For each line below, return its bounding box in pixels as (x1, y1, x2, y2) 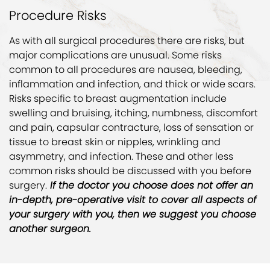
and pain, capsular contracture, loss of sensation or (9, 120, 254, 134)
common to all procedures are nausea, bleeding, (9, 62, 242, 77)
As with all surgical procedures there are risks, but (9, 33, 245, 48)
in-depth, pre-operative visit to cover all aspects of (9, 192, 256, 207)
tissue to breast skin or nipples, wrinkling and (9, 134, 221, 149)
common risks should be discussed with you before (9, 163, 251, 178)
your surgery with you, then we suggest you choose (9, 207, 256, 221)
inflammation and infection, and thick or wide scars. (9, 77, 256, 91)
